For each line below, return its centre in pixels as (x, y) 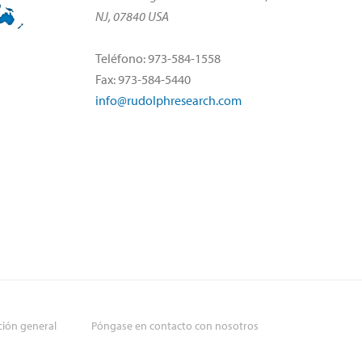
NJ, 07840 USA (132, 16)
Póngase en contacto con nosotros (175, 325)
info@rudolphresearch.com (168, 100)
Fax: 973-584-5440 (143, 79)
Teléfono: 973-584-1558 (158, 58)
